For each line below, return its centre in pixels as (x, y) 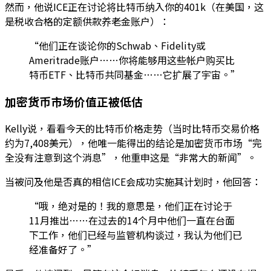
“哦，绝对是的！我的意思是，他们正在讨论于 (131, 205)
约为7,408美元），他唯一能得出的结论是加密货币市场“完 (133, 142)
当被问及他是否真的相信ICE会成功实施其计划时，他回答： (133, 181)
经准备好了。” (63, 249)
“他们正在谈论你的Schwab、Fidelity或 (117, 46)
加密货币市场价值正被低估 (74, 102)
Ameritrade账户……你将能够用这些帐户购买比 (132, 60)
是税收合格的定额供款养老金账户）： (87, 21)
